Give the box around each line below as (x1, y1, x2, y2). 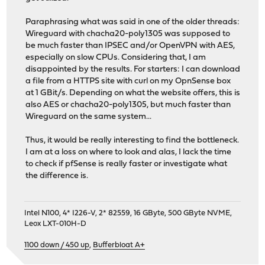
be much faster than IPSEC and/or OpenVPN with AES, (25, 41, 235, 51)
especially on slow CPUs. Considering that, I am (25, 53, 206, 63)
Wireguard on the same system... (25, 112, 152, 122)
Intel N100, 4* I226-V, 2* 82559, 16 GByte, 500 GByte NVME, (24, 209, 232, 217)
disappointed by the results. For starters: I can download (25, 65, 241, 75)
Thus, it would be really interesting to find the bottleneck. (25, 136, 240, 146)
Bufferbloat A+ (93, 241, 146, 249)
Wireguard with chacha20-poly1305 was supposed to (25, 30, 231, 39)
